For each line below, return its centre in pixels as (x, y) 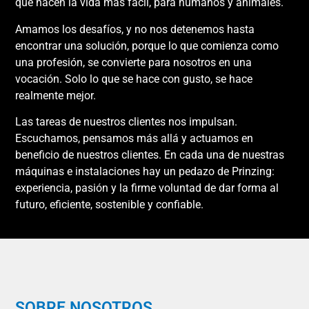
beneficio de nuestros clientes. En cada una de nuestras (150, 154)
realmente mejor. (56, 95)
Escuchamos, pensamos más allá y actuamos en (134, 138)
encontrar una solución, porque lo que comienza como (147, 46)
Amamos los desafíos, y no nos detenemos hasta (135, 29)
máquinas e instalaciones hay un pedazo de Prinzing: (145, 171)
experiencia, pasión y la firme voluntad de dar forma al (147, 188)
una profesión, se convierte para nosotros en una (134, 62)
